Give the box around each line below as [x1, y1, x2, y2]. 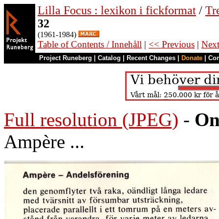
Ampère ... [4, 131, 85, 152]
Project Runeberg [39, 54, 92, 62]
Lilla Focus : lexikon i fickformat [38, 4, 196, 17]
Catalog [98, 54, 121, 62]
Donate [181, 54, 202, 62]
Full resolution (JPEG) [4, 109, 178, 130]
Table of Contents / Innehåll [38, 39, 142, 49]
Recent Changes [127, 54, 175, 62]
